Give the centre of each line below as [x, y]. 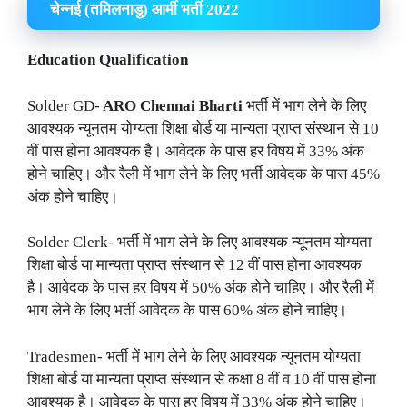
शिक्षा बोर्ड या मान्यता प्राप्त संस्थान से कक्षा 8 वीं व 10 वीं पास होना [202, 379]
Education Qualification [108, 60]
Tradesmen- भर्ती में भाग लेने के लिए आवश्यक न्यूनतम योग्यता [194, 356]
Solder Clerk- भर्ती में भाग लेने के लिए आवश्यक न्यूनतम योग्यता [199, 243]
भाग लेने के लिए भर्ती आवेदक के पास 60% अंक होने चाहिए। [187, 311]
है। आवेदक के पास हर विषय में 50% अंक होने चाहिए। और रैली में [201, 288]
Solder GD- [64, 105]
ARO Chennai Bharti [173, 105]
